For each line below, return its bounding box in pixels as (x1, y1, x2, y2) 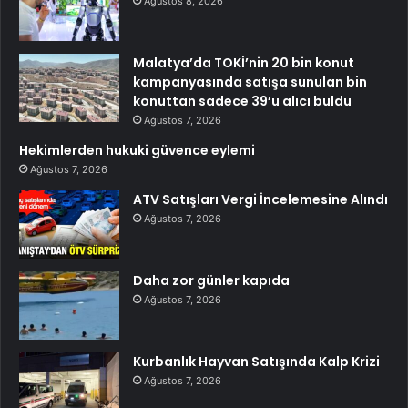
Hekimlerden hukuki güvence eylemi (19, 141, 255, 160)
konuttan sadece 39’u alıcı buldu (133, 92, 352, 111)
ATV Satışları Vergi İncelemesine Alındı (133, 190, 388, 209)
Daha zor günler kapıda (133, 271, 290, 291)
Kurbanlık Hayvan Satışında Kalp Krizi (133, 352, 380, 372)
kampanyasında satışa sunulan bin (133, 73, 367, 92)
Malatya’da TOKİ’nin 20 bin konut (133, 54, 354, 73)
